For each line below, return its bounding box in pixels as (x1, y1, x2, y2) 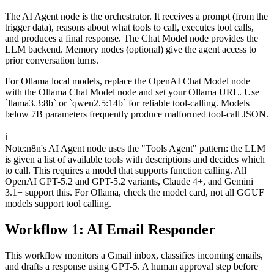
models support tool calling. (5, 198, 111, 209)
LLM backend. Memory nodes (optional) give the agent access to (5, 44, 256, 55)
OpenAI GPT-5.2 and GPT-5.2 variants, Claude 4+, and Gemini (5, 176, 253, 187)
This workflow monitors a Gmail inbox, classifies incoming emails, (5, 250, 263, 261)
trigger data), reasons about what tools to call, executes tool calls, (5, 22, 254, 33)
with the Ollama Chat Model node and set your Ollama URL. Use (5, 87, 259, 98)
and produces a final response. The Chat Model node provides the (5, 33, 258, 44)
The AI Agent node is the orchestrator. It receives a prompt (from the (5, 11, 268, 22)
